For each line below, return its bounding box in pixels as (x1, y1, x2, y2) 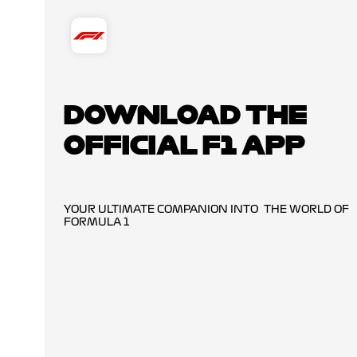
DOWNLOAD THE (64, 100, 308, 127)
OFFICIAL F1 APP (64, 131, 305, 157)
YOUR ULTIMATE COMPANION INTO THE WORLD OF (64, 204, 349, 214)
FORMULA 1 (64, 217, 130, 227)
